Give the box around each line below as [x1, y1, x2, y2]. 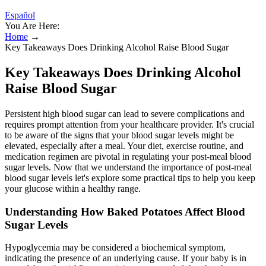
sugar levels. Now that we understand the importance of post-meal [5, 161, 252, 172]
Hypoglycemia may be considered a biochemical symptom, [5, 242, 226, 253]
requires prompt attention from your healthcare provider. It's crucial [5, 119, 254, 129]
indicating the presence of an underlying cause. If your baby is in [5, 253, 246, 264]
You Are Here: [5, 21, 59, 31]
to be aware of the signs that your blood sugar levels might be [5, 129, 234, 140]
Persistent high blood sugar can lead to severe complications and [5, 108, 245, 119]
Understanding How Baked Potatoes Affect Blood [5, 205, 245, 218]
